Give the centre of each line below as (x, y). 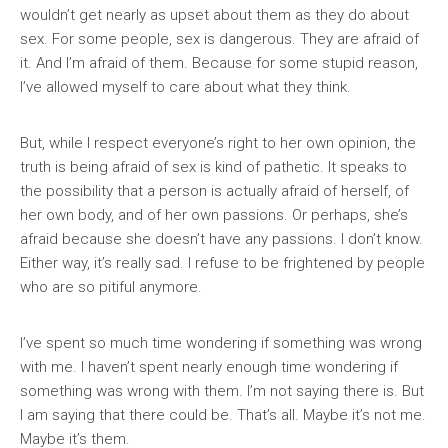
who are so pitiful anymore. (111, 287)
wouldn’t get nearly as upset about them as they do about (214, 15)
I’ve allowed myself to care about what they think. (185, 87)
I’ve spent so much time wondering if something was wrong (221, 343)
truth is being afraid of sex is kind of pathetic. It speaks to (213, 167)
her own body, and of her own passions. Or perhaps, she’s (214, 215)
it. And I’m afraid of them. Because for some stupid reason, (219, 63)
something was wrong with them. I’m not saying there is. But (222, 391)
